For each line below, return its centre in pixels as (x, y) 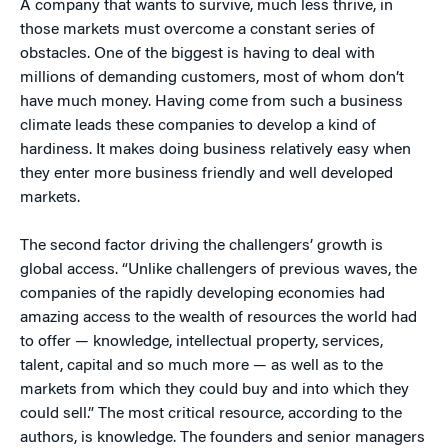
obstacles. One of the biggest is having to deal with (197, 54)
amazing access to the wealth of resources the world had (218, 318)
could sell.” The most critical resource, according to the (211, 414)
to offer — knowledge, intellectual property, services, (201, 342)
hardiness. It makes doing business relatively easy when (215, 150)
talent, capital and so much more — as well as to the (201, 366)
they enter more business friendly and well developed (206, 174)
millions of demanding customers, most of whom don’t (212, 78)
